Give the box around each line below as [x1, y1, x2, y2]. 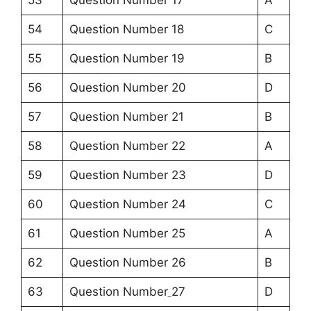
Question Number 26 [69, 255, 186, 270]
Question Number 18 [69, 22, 184, 37]
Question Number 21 [69, 110, 184, 124]
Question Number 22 [69, 139, 185, 153]
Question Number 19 [69, 51, 185, 66]
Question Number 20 [69, 81, 186, 95]
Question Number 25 [69, 226, 185, 241]
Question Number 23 [69, 168, 186, 183]
